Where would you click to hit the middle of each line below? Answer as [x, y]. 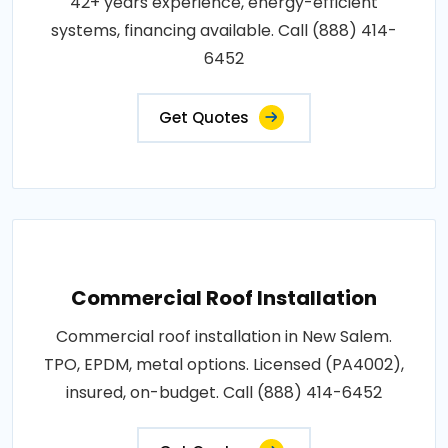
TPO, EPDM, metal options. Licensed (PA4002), [224, 364]
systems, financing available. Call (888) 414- [224, 30]
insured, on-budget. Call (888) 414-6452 [224, 392]
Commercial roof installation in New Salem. [224, 336]
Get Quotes [204, 117]
